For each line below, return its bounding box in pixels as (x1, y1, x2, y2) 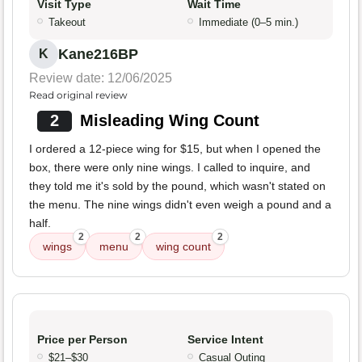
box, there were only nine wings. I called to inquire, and (29, 161, 310, 175)
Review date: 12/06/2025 (29, 71, 172, 86)
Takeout (48, 16, 86, 29)
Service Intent (187, 333, 263, 347)
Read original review (29, 89, 128, 102)
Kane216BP (58, 46, 138, 63)
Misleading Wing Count (79, 112, 259, 130)
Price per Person (37, 333, 128, 347)
